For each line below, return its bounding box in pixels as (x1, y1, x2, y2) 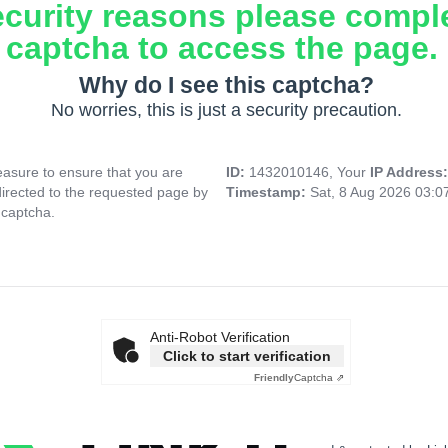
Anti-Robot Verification (150, 329, 290, 346)
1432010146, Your (249, 164, 370, 181)
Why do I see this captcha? (78, 72, 374, 99)
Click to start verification (163, 348, 331, 365)
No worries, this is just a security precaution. (50, 100, 402, 121)
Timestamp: (226, 184, 310, 201)
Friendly (254, 372, 294, 384)
